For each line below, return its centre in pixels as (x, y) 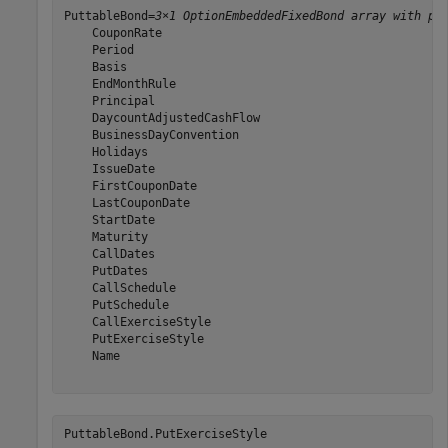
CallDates (109, 254)
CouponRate (112, 33)
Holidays (105, 152)
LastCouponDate (126, 203)
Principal (109, 101)
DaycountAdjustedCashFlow (161, 118)
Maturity (105, 237)
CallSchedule (119, 288)
